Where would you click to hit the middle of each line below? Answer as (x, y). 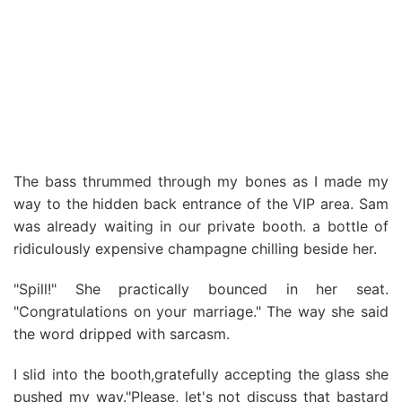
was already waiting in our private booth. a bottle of (201, 226)
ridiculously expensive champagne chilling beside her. (195, 249)
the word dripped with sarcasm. (122, 334)
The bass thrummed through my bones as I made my (201, 181)
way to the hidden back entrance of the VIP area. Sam (201, 204)
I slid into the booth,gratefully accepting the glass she (201, 374)
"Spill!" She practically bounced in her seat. (201, 289)
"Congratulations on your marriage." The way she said (201, 311)
